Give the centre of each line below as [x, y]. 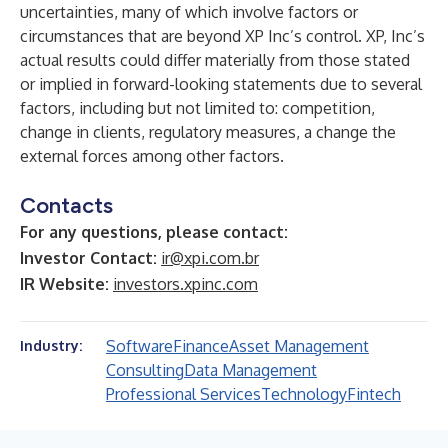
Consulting [145, 370]
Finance [201, 346]
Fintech [374, 394]
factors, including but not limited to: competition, [197, 108]
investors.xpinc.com [185, 284]
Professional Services [183, 394]
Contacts [66, 205]
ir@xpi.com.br [210, 258]
